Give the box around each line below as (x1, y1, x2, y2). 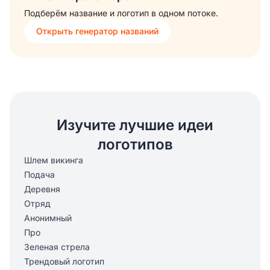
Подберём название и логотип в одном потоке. (24, 7, 218, 18)
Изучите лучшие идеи (57, 116, 213, 134)
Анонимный (24, 212, 72, 223)
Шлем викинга (24, 154, 83, 165)
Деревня (24, 183, 60, 194)
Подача (24, 169, 55, 180)
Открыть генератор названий (36, 25, 159, 36)
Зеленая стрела (24, 241, 90, 252)
